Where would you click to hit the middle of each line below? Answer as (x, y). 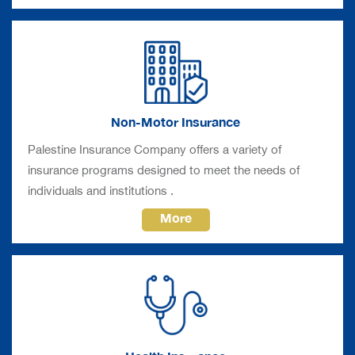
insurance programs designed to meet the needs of (164, 169)
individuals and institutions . (102, 189)
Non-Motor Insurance (176, 121)
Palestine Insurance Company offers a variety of (155, 148)
